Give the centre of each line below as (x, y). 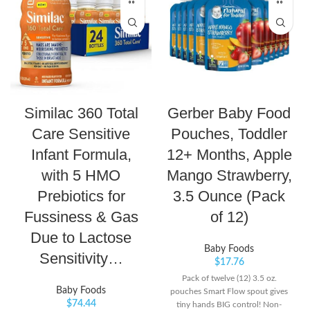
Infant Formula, (81, 155)
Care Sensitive (81, 134)
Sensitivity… (81, 259)
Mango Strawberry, (229, 176)
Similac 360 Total (81, 113)
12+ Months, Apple (229, 155)
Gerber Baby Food (229, 113)
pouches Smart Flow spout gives (229, 292)
